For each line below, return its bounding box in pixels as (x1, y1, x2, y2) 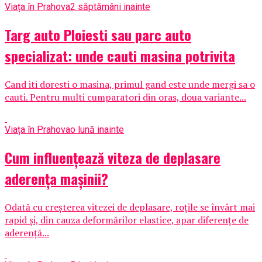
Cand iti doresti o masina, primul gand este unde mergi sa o (5, 78, 255, 91)
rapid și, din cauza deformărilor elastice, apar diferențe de (5, 213, 249, 226)
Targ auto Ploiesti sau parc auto (5, 24, 191, 46)
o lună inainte (70, 124, 124, 136)
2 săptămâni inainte (70, 1, 150, 13)
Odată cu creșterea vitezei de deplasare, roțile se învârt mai (5, 200, 255, 213)
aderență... (5, 226, 49, 239)
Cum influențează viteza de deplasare (5, 146, 220, 168)
